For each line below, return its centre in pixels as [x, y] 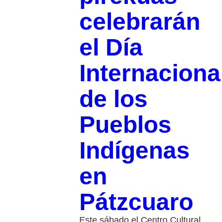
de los [113, 99]
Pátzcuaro [136, 202]
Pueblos [125, 125]
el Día [111, 48]
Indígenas [134, 151]
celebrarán [139, 22]
